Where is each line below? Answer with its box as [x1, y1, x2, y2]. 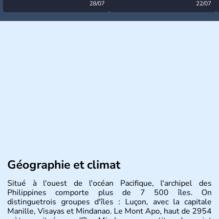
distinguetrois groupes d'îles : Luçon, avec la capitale [7, 196, 212, 207]
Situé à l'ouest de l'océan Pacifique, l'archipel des [7, 177, 212, 189]
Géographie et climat [7, 156, 120, 173]
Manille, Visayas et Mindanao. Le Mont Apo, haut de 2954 [7, 205, 212, 217]
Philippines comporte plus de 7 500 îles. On [7, 187, 212, 198]
